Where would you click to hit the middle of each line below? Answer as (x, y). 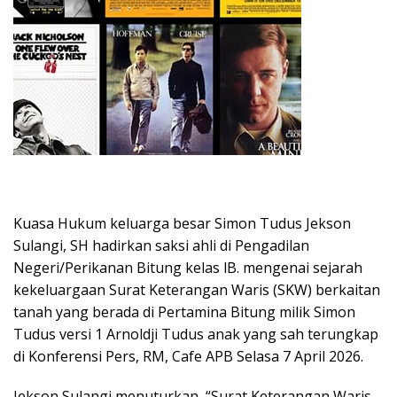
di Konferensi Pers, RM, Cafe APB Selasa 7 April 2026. (188, 356)
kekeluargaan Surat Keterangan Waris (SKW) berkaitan (197, 289)
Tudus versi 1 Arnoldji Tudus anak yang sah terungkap (196, 334)
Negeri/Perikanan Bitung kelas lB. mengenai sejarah (188, 267)
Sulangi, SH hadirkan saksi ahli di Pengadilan (161, 245)
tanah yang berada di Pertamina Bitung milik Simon (184, 311)
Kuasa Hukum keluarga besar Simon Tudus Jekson (182, 223)
